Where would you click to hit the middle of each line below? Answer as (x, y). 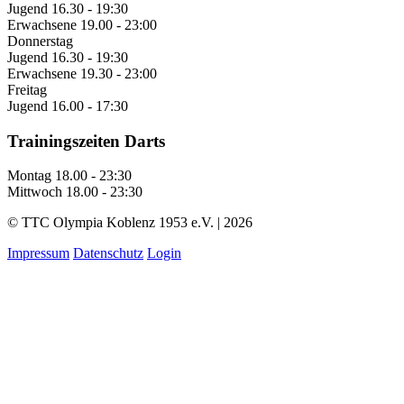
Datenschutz (108, 253)
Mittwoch (35, 192)
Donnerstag (40, 41)
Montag (29, 176)
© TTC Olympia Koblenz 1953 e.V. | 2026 (130, 223)
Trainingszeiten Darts (86, 141)
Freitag (27, 90)
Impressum (38, 253)
